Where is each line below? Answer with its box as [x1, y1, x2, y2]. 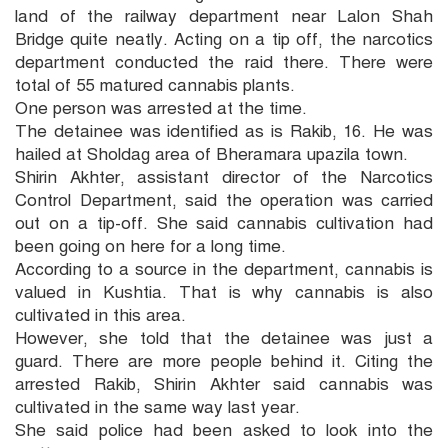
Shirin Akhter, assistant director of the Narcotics [15, 166, 433, 188]
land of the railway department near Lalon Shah [15, 5, 433, 27]
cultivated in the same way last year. [15, 396, 300, 418]
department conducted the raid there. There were [15, 51, 433, 73]
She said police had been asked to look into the [15, 419, 433, 441]
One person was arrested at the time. [15, 97, 307, 119]
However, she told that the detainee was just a [15, 327, 433, 349]
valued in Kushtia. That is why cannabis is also [15, 281, 433, 303]
